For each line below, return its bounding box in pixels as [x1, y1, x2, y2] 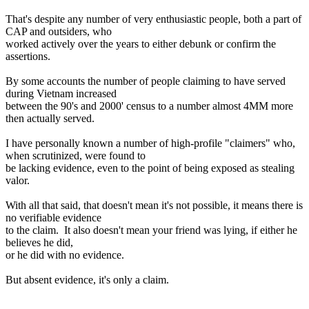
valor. [6, 175, 30, 187]
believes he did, [6, 237, 73, 249]
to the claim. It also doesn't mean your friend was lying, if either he [6, 224, 297, 237]
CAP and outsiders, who [6, 26, 112, 38]
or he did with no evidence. [6, 249, 124, 261]
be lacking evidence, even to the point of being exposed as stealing [6, 162, 295, 175]
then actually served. [6, 112, 94, 125]
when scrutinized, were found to [6, 150, 146, 162]
